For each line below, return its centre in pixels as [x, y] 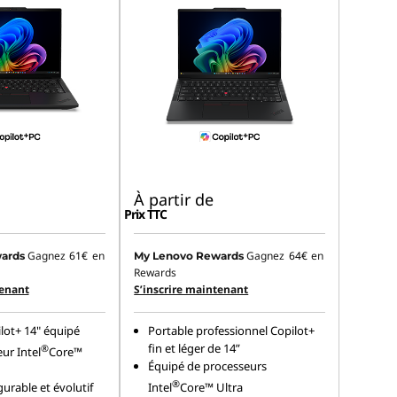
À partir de [174, 200]
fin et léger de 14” [195, 349]
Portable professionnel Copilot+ [232, 331]
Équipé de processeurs [208, 366]
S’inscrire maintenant [191, 290]
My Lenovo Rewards [189, 256]
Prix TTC [146, 214]
